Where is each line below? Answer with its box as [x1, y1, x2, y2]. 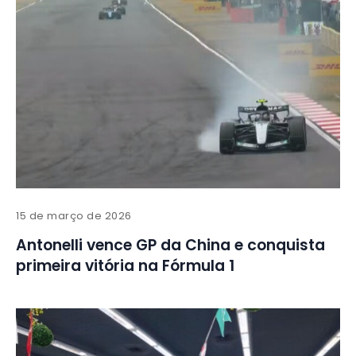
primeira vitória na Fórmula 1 [16, 255, 234, 277]
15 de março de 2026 [16, 208, 132, 224]
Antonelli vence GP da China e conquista [16, 234, 325, 257]
